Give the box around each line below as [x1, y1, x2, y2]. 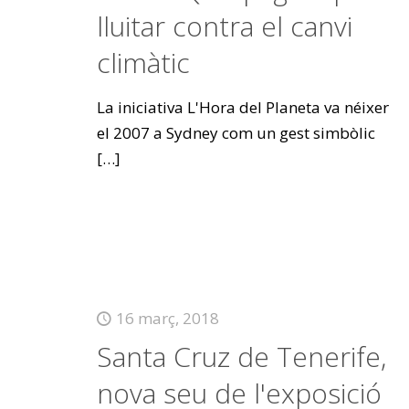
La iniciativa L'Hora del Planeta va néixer [96, 97, 389, 118]
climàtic [96, 44, 190, 81]
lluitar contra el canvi [96, 7, 352, 45]
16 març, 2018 [115, 308, 219, 329]
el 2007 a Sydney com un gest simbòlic [96, 122, 375, 143]
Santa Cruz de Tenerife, [96, 338, 386, 375]
